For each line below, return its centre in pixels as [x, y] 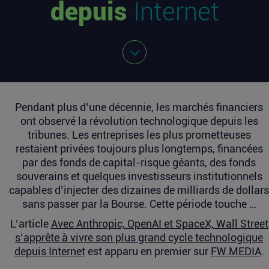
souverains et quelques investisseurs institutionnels [139, 176]
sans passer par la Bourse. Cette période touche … [139, 204]
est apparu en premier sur [148, 251]
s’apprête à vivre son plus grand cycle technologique [139, 237]
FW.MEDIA [236, 251]
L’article [30, 224]
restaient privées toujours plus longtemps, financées [139, 149]
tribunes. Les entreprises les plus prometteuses [139, 135]
